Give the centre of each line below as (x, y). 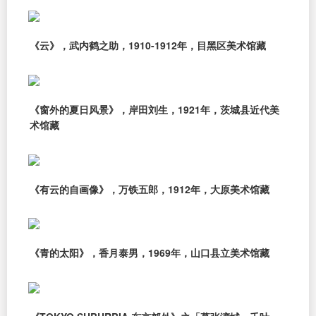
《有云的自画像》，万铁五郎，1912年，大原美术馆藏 (150, 189)
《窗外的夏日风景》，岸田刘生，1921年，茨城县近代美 (154, 109)
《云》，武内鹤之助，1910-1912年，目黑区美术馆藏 (148, 45)
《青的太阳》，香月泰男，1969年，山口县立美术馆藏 (150, 253)
